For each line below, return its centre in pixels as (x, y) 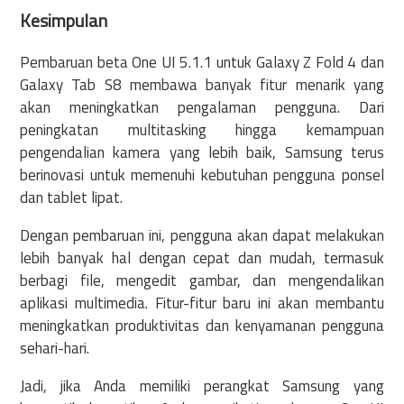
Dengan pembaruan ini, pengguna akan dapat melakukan (202, 236)
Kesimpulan (64, 21)
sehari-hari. (55, 349)
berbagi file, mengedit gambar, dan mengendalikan (202, 281)
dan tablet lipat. (71, 198)
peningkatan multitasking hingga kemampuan (202, 130)
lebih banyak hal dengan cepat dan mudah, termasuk (202, 258)
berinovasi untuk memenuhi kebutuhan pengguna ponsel (202, 175)
